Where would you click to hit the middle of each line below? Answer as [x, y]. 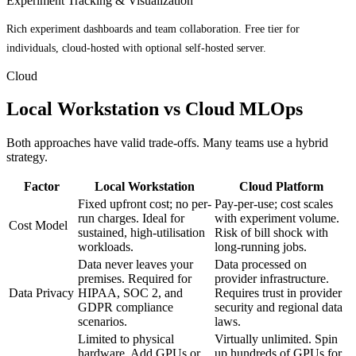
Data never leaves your [135, 265]
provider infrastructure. [272, 279]
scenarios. [103, 322]
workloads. [106, 247]
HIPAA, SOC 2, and [130, 293]
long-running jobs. [261, 247]
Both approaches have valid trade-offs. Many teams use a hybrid [167, 143]
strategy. [27, 157]
